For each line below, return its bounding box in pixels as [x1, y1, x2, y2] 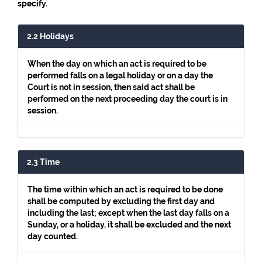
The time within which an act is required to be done [27, 185, 223, 194]
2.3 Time [27, 157, 60, 167]
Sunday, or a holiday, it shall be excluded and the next [27, 220, 231, 229]
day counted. [27, 232, 78, 241]
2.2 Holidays [27, 32, 74, 41]
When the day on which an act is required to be [27, 59, 206, 68]
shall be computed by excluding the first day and [27, 196, 215, 206]
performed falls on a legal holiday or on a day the [27, 71, 213, 80]
